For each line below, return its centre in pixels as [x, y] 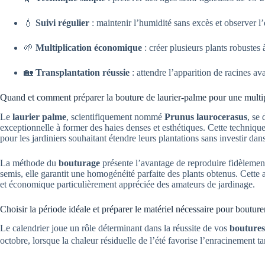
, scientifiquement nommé [115, 117]
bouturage [79, 163]
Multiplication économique [89, 47]
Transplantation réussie [83, 72]
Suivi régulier [62, 22]
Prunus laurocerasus [206, 117]
